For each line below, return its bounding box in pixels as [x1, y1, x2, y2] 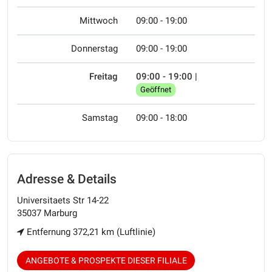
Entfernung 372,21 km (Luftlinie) [24, 226, 155, 237]
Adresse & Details [17, 172, 117, 187]
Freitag [89, 71, 118, 83]
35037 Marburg [17, 207, 77, 219]
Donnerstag [71, 43, 118, 55]
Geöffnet [140, 85, 171, 95]
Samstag [82, 112, 118, 124]
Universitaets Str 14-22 [17, 194, 109, 206]
